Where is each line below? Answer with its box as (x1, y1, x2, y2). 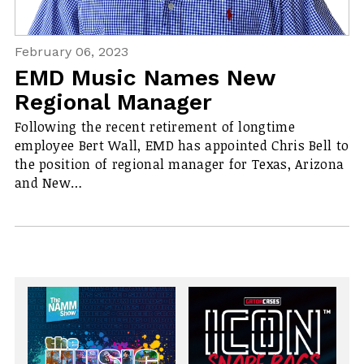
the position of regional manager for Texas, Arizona (14, 154, 344, 173)
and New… (14, 173, 83, 192)
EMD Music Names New (14, 63, 275, 91)
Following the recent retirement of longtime (14, 117, 295, 136)
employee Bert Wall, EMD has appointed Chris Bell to (14, 136, 349, 154)
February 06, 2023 (14, 44, 128, 60)
